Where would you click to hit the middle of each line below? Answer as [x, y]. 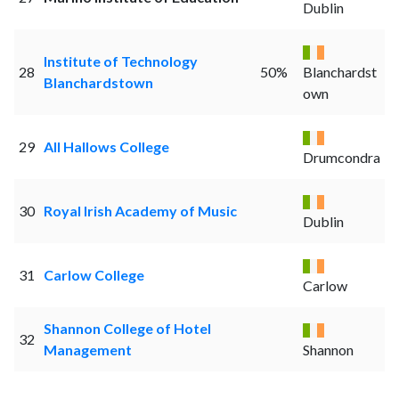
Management [87, 350]
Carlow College [94, 275]
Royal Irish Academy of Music [140, 211]
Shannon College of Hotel [127, 329]
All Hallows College [106, 147]
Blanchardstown [98, 83]
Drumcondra [341, 158]
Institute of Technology [120, 61]
